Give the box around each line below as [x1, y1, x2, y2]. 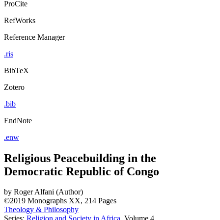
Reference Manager [4, 32, 65, 41]
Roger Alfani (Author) [14, 188, 83, 196]
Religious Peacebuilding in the [4, 151, 156, 165]
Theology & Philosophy [4, 205, 79, 214]
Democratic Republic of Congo [4, 165, 159, 178]
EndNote [4, 116, 32, 125]
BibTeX [4, 66, 29, 75]
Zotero [4, 82, 25, 91]
